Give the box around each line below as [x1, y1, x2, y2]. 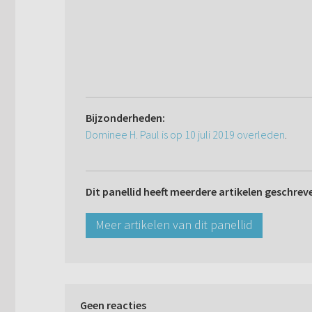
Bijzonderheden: [86, 111, 165, 125]
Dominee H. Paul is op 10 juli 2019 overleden [86, 127, 285, 142]
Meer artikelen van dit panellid [95, 217, 253, 233]
